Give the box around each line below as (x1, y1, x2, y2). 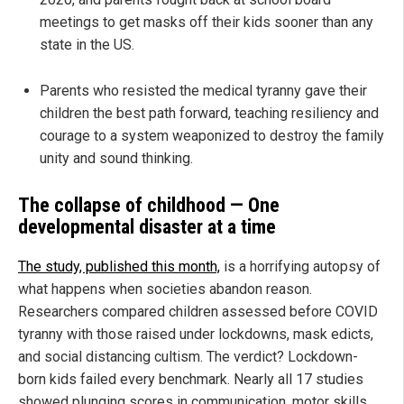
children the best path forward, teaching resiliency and (40, 105, 379, 123)
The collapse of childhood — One (18, 194, 280, 217)
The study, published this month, (18, 257, 220, 275)
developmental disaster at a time (18, 216, 276, 239)
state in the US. (40, 36, 134, 54)
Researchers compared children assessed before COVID (18, 302, 378, 320)
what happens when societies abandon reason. (18, 280, 312, 298)
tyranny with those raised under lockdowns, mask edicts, (18, 325, 373, 343)
